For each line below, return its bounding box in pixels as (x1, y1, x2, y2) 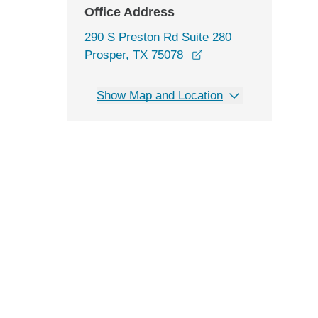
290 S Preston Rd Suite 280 (84, 31, 231, 44)
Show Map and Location (97, 89, 223, 102)
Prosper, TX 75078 (84, 48, 183, 62)
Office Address (84, 5, 175, 19)
